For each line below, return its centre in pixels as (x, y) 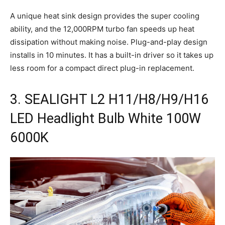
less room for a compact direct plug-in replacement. (102, 68)
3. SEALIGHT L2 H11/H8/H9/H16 (109, 100)
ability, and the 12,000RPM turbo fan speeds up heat (102, 29)
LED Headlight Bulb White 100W (105, 119)
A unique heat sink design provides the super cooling (105, 16)
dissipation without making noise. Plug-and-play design (109, 42)
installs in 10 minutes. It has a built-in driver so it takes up (112, 55)
